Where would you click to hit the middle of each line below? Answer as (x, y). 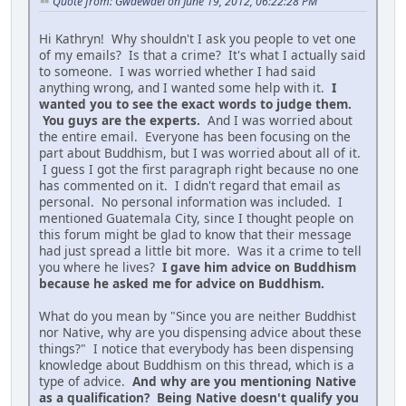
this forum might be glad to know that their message (195, 235)
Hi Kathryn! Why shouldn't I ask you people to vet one (198, 39)
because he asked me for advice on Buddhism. (182, 284)
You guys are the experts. (120, 121)
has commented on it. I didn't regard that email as (190, 186)
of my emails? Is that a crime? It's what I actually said (202, 55)
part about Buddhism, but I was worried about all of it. (200, 153)
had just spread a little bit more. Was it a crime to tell (200, 251)
